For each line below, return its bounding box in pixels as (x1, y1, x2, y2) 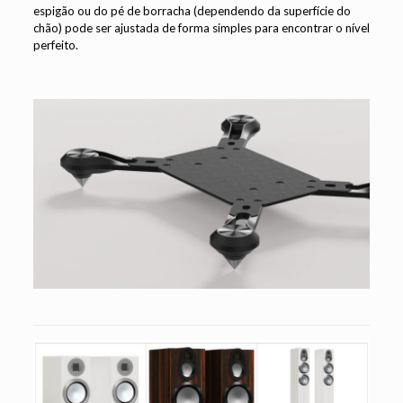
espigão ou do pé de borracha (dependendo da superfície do (32, 4, 351, 19)
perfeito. (32, 38, 78, 53)
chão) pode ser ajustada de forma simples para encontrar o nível (32, 21, 370, 36)
